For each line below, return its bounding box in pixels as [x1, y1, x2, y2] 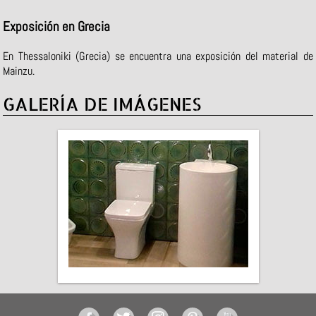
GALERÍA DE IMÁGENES [3, 92, 202, 115]
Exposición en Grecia [3, 18, 111, 35]
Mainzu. [3, 63, 35, 78]
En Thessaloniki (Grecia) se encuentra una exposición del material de [3, 48, 313, 63]
